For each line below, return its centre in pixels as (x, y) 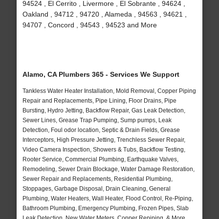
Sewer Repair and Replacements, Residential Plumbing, (97, 179)
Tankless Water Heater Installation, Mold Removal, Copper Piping (109, 91)
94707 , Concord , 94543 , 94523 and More (89, 25)
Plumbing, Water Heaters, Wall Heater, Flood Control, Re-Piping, (108, 199)
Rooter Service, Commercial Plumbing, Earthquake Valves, (100, 160)
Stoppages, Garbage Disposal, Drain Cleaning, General (96, 189)
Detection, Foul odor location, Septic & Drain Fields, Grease (101, 130)
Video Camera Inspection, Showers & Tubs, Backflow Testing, (104, 150)
